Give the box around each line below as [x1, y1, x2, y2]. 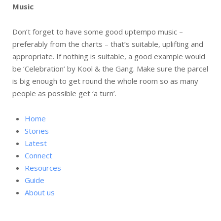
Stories [25, 126, 49, 136]
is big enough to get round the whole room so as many [12, 76, 198, 86]
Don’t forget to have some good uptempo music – [12, 27, 183, 37]
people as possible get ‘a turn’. [12, 88, 116, 98]
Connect [25, 150, 52, 160]
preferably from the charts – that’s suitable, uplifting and [12, 39, 203, 49]
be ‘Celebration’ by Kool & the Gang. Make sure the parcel [12, 64, 208, 74]
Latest [25, 138, 47, 148]
